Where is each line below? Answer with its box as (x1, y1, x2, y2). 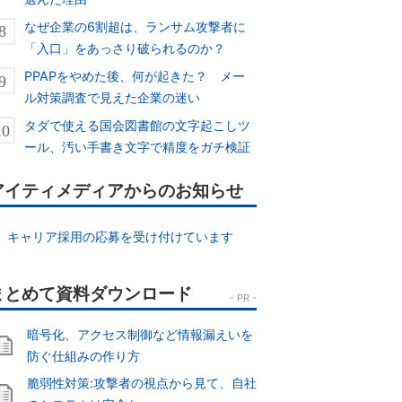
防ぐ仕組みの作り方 (27, 348, 140, 364)
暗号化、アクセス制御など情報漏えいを (27, 327, 253, 343)
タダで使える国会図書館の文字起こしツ (24, 118, 251, 134)
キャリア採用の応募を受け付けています (6, 229, 233, 245)
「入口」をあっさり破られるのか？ (24, 39, 226, 56)
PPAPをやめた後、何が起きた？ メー (24, 67, 246, 83)
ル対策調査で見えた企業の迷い (24, 89, 201, 105)
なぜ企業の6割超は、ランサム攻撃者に (24, 18, 247, 34)
